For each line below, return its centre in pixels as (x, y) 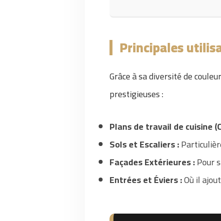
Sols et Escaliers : (144, 144)
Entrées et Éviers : (146, 180)
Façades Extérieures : (152, 162)
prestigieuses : (136, 94)
